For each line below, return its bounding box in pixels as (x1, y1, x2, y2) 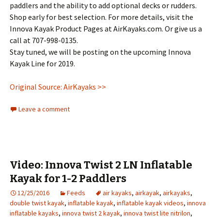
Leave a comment (18, 105, 70, 114)
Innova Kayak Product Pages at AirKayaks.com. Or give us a (10, 24, 202, 34)
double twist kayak (10, 199, 64, 208)
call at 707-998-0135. (10, 35, 78, 46)
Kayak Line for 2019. (10, 59, 75, 69)
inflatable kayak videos (117, 199, 184, 208)
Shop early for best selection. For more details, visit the (10, 12, 193, 22)
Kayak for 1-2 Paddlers (10, 172, 126, 186)
